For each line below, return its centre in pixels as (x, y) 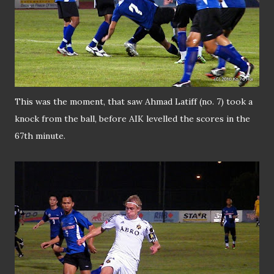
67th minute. (40, 136)
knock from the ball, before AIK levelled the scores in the (132, 119)
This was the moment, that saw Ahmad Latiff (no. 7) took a (134, 102)
